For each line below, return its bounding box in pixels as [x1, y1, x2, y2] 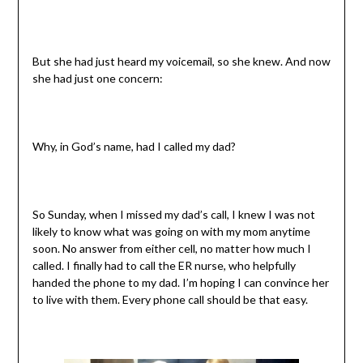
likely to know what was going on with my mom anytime [32, 224, 310, 238]
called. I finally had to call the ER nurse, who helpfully [32, 258, 296, 272]
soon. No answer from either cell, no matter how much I [32, 241, 311, 255]
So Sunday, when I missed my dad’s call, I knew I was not [32, 207, 315, 221]
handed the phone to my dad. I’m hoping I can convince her [32, 275, 329, 289]
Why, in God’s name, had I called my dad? [32, 139, 236, 153]
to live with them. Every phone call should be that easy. [32, 292, 308, 306]
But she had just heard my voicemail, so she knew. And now [32, 53, 331, 68]
